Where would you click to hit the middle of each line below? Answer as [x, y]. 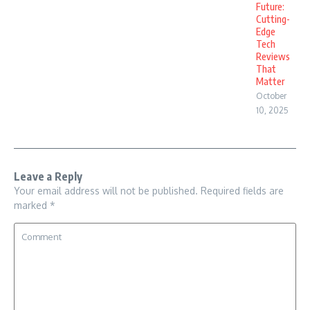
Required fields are [242, 190]
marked [32, 205]
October [271, 95]
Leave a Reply [48, 176]
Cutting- [273, 19]
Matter [270, 81]
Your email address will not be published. [106, 190]
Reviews [273, 56]
